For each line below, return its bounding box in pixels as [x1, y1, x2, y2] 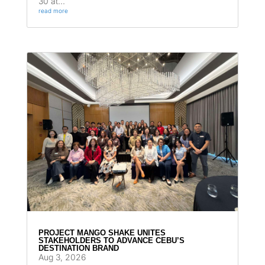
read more [38, 7, 68, 15]
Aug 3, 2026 [38, 252, 86, 263]
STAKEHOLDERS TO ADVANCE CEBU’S [38, 236, 185, 245]
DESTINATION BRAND [38, 244, 119, 253]
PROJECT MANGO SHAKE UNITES [38, 228, 166, 238]
